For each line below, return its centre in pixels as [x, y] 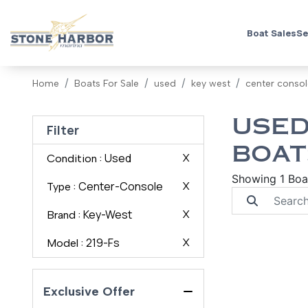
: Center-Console [117, 187]
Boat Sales [271, 33]
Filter [63, 130]
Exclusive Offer [89, 292]
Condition [72, 159]
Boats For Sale [107, 84]
